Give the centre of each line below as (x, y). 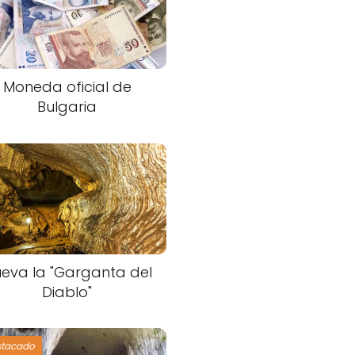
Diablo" (67, 292)
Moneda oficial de (67, 86)
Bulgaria (67, 106)
